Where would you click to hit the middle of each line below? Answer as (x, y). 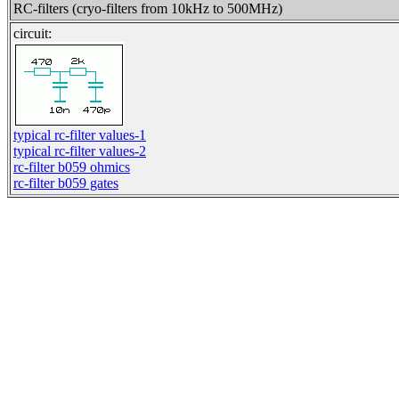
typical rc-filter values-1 (80, 135)
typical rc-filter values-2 (80, 151)
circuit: (33, 33)
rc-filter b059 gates (66, 183)
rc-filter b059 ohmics (72, 167)
